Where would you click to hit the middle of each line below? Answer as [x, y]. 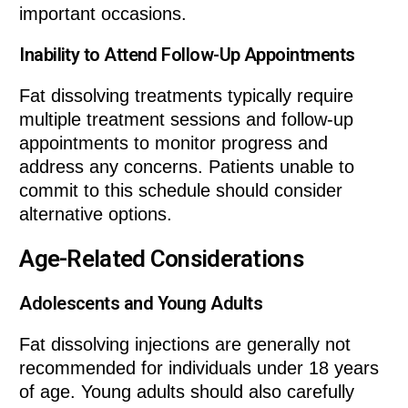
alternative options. [96, 214]
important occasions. [103, 13]
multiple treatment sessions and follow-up [187, 119]
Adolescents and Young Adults [141, 303]
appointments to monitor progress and [174, 143]
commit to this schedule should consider [181, 190]
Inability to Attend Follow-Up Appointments [187, 54]
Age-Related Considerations [161, 259]
